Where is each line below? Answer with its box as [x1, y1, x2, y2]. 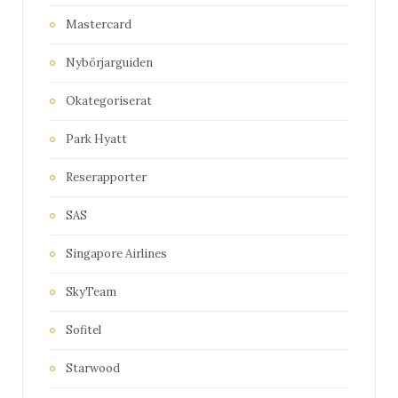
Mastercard [66, 17, 131, 33]
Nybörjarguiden [66, 55, 153, 71]
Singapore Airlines [66, 246, 167, 262]
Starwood [66, 361, 120, 377]
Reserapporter [66, 170, 147, 186]
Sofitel [66, 322, 101, 338]
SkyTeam [66, 284, 116, 300]
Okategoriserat [66, 93, 152, 109]
